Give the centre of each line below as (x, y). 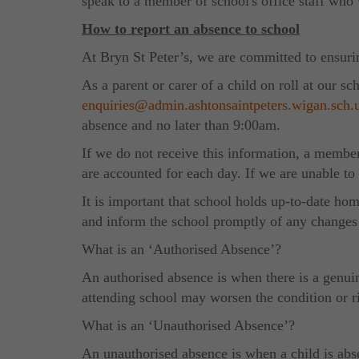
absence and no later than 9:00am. (181, 125)
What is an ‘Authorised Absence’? (182, 249)
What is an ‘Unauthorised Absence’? (188, 325)
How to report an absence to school (191, 28)
